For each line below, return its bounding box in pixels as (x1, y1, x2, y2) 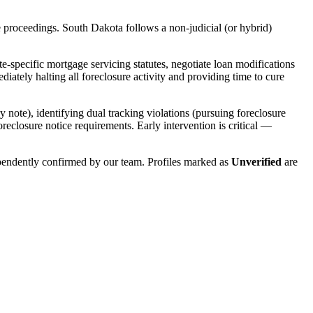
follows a (123, 21, 169, 34)
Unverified (231, 155, 282, 168)
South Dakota (62, 21, 123, 34)
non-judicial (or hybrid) (169, 21, 272, 34)
